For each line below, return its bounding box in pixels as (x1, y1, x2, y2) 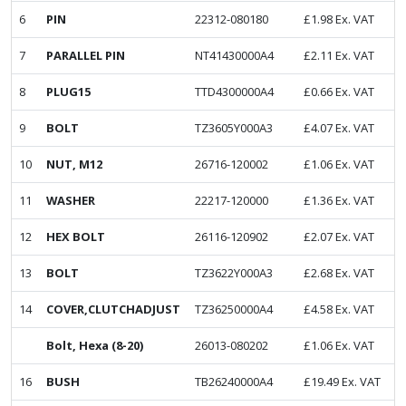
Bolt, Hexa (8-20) (46, 337, 143, 354)
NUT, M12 (46, 156, 102, 173)
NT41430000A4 (195, 47, 274, 64)
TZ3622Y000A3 (195, 265, 273, 282)
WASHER (46, 192, 95, 209)
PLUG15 (46, 83, 91, 101)
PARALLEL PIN (46, 47, 125, 64)
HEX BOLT (46, 228, 105, 246)
